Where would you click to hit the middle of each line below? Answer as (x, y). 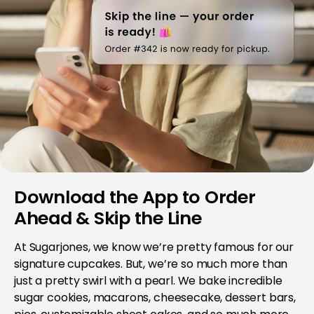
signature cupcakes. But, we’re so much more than (151, 264)
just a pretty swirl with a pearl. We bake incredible (148, 281)
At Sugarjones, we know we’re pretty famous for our (154, 247)
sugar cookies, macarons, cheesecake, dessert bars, (155, 298)
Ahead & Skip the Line (108, 218)
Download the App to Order (135, 197)
